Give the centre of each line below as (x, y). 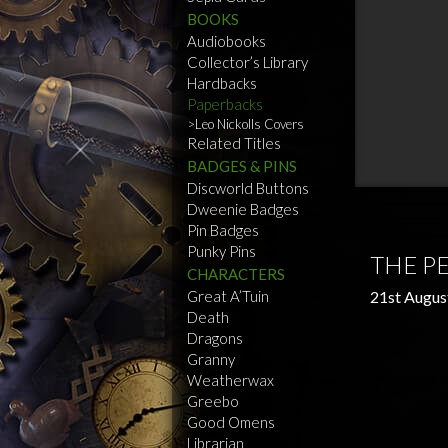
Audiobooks (226, 41)
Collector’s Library (247, 62)
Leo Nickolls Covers (249, 124)
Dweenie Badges (243, 209)
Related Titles (234, 143)
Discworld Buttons (248, 188)
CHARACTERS (236, 274)
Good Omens (231, 422)
